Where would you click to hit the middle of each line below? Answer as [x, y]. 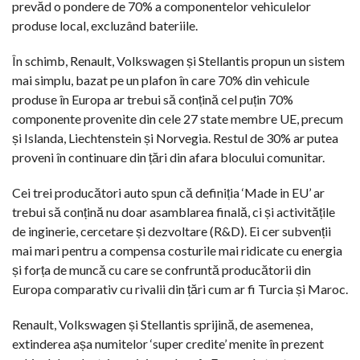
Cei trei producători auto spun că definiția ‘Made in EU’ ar [168, 192]
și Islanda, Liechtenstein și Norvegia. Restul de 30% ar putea [175, 137]
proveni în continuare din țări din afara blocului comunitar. [168, 157]
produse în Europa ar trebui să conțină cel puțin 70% [153, 99]
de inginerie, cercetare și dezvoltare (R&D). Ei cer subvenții [172, 231]
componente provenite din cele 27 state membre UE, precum [178, 118]
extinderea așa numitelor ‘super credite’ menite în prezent [168, 343]
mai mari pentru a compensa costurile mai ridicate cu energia [177, 250]
